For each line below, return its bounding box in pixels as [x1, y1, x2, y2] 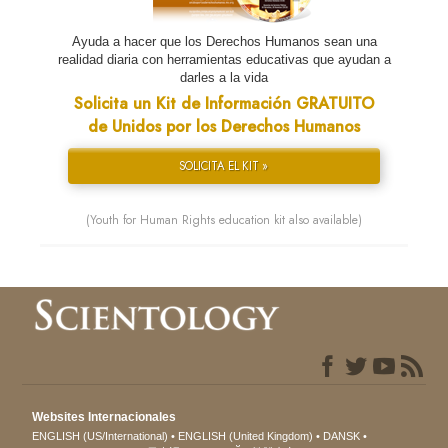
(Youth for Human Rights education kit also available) [86, 211, 362, 230]
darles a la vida [180, 70, 268, 86]
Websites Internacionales [32, 410, 177, 425]
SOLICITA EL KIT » [179, 158, 269, 175]
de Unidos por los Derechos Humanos [88, 115, 360, 139]
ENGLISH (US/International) [32, 430, 169, 443]
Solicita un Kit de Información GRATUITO [74, 92, 374, 116]
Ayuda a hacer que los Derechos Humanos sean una [71, 34, 377, 50]
